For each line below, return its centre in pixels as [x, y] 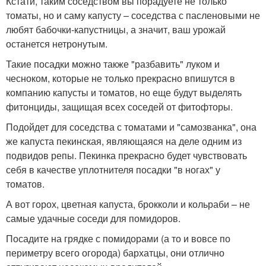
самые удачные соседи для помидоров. [93, 218]
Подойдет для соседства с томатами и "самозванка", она [131, 127]
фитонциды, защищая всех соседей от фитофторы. [119, 107]
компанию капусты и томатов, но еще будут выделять [124, 92]
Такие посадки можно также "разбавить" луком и [113, 64]
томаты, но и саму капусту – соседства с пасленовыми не [133, 15]
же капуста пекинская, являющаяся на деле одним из [124, 141]
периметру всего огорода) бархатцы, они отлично [115, 253]
